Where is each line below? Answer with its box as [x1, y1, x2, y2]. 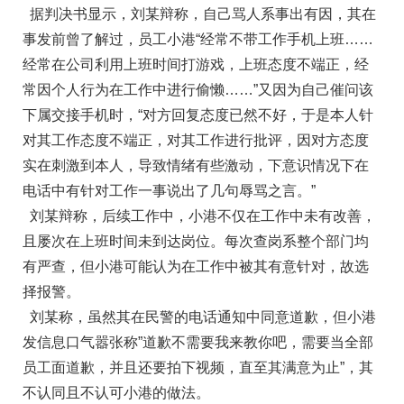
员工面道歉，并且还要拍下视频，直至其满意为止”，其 [23, 360, 373, 376]
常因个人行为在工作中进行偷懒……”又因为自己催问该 [23, 82, 373, 98]
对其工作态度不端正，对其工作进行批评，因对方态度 [23, 133, 369, 149]
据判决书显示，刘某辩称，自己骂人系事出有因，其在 [23, 6, 376, 23]
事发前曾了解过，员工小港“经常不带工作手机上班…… [23, 32, 373, 48]
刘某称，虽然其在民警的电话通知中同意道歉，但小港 [23, 309, 376, 326]
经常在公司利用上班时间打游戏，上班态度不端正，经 [23, 57, 369, 73]
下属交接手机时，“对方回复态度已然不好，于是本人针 [23, 107, 373, 124]
